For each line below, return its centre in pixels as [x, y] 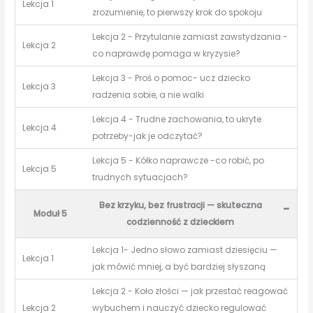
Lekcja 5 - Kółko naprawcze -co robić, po [179, 161]
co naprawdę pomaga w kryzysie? [167, 54]
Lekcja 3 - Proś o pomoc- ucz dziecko [172, 78]
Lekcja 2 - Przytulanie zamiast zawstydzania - [190, 37]
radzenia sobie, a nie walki [148, 95]
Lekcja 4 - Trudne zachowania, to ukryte [177, 119]
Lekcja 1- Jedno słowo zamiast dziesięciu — [185, 250]
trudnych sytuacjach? [140, 177]
